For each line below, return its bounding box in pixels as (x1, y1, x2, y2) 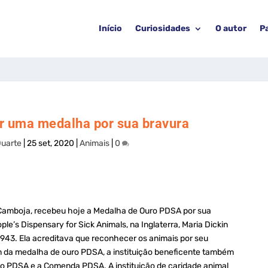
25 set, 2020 (26, 138, 74, 148)
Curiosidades (135, 23, 190, 33)
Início (99, 23, 122, 33)
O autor (215, 23, 246, 33)
